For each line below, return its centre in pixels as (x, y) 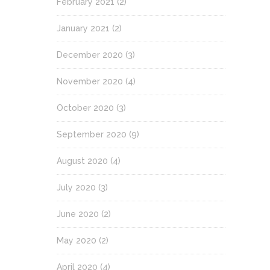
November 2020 (90, 81)
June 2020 (78, 214)
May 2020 (77, 240)
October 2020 (85, 108)
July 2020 (76, 187)
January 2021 (83, 28)
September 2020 (92, 134)
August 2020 (82, 161)
